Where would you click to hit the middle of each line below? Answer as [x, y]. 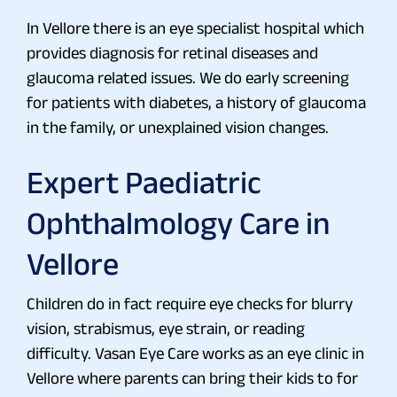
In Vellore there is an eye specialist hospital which [195, 27]
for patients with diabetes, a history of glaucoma [196, 102]
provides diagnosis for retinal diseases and [172, 52]
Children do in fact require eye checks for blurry [190, 303]
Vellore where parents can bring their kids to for [192, 378]
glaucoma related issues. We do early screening [188, 77]
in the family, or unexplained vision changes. [178, 127]
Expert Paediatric [144, 182]
